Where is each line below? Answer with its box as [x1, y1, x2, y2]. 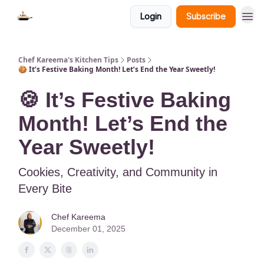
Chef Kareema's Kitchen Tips [18, 55, 118, 65]
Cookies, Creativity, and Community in [18, 166, 217, 179]
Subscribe [186, 11, 226, 21]
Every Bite [18, 182, 72, 195]
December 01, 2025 [51, 224, 126, 233]
